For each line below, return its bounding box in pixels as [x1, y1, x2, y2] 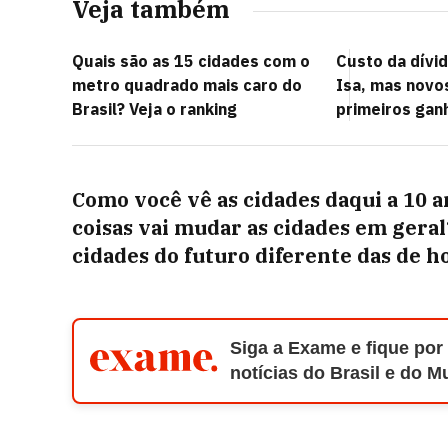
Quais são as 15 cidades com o [72, 51, 310, 71]
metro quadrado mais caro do [72, 75, 302, 95]
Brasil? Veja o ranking [72, 99, 237, 119]
